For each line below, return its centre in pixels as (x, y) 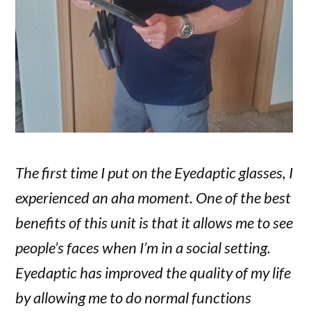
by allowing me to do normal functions (134, 298)
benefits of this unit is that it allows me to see (154, 223)
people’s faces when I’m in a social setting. (143, 248)
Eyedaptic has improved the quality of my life (153, 273)
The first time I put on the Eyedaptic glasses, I (154, 173)
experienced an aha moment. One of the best (153, 198)
